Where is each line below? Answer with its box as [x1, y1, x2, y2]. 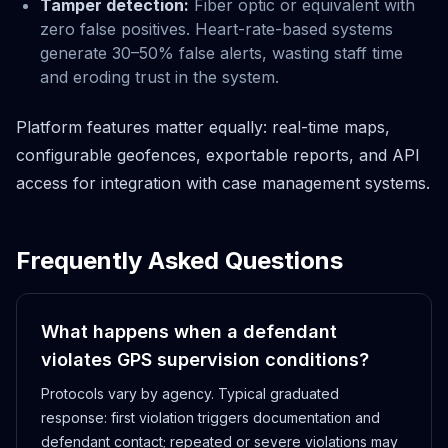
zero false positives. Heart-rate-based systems [40, 18, 393, 39]
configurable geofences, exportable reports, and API [16, 144, 420, 165]
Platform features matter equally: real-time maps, [16, 116, 390, 137]
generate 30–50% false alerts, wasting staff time [40, 42, 403, 63]
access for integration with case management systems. [16, 172, 430, 193]
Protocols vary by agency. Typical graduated [41, 384, 339, 402]
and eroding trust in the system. [40, 66, 279, 87]
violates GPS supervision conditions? [41, 348, 369, 370]
